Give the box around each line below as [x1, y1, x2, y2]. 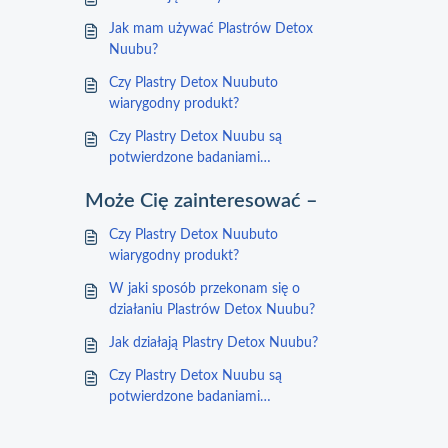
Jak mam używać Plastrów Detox [109, 22, 313, 36]
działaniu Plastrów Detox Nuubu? [109, 303, 315, 317]
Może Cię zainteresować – [85, 191, 318, 211]
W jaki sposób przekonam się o [109, 282, 300, 296]
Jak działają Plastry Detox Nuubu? [109, 336, 318, 350]
